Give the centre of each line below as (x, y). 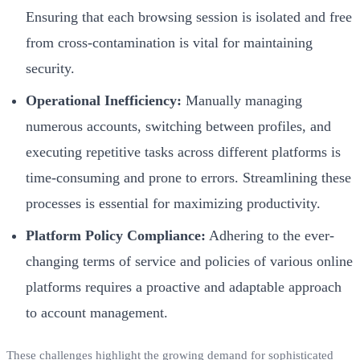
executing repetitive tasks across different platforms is (183, 151)
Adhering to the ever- (270, 235)
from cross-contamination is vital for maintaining (169, 42)
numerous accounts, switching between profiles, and (178, 126)
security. (50, 68)
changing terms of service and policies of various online (189, 261)
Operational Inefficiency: (104, 100)
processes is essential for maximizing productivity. (173, 203)
